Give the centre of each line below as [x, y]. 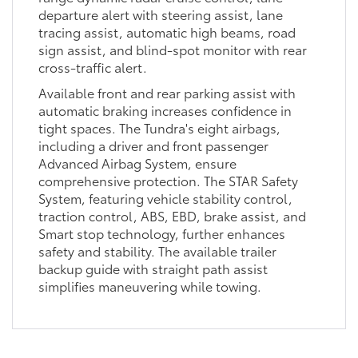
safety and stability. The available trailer [157, 250]
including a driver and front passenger [153, 145]
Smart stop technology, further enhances [161, 233]
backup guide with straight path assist [153, 268]
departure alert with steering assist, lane [160, 14]
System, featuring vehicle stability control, [165, 197]
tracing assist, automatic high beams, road [167, 31]
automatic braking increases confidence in [165, 109]
